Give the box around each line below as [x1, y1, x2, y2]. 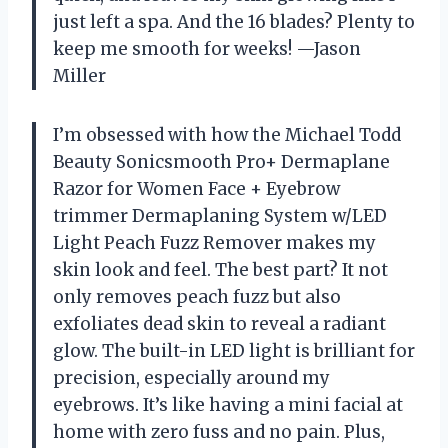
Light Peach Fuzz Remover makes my [53, 232, 376, 255]
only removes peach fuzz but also [53, 286, 341, 309]
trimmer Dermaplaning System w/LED [53, 205, 387, 228]
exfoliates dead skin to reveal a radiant [53, 313, 386, 336]
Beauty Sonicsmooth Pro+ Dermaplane [53, 151, 390, 174]
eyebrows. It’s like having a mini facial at [53, 394, 403, 417]
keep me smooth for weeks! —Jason [53, 38, 361, 61]
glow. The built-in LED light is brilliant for [53, 340, 415, 363]
